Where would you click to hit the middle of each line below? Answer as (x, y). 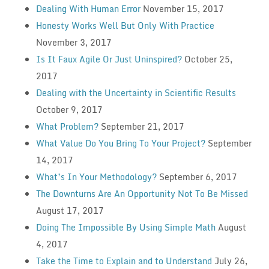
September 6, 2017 (198, 177)
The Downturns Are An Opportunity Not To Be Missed (142, 193)
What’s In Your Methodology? (96, 177)
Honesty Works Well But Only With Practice (125, 25)
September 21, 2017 (142, 126)
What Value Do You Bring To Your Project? (120, 143)
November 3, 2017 (74, 42)
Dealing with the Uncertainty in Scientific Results (136, 92)
